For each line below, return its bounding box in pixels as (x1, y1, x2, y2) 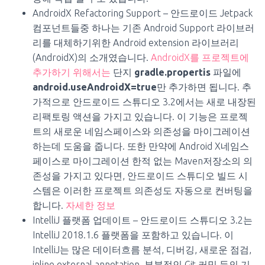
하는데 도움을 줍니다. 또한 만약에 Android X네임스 (33, 140, 249, 151)
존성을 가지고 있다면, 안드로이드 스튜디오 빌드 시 (33, 170, 248, 181)
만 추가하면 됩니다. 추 (157, 81, 251, 92)
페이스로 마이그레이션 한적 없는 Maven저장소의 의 (33, 155, 253, 166)
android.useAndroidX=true (33, 81, 157, 92)
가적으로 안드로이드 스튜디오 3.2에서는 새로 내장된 (33, 96, 256, 107)
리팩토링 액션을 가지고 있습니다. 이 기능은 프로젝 (33, 111, 248, 122)
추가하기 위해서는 (33, 66, 111, 77)
